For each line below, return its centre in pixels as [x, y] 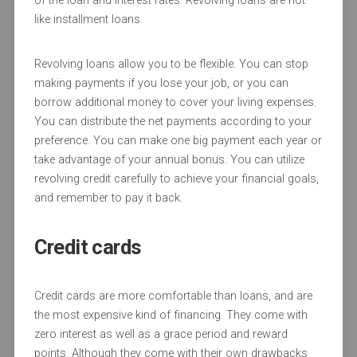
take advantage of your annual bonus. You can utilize [169, 160]
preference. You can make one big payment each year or [178, 141]
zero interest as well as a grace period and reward [161, 335]
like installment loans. [88, 20]
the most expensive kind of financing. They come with [171, 316]
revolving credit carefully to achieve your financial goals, [176, 179]
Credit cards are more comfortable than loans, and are [173, 296]
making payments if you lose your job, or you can [161, 84]
